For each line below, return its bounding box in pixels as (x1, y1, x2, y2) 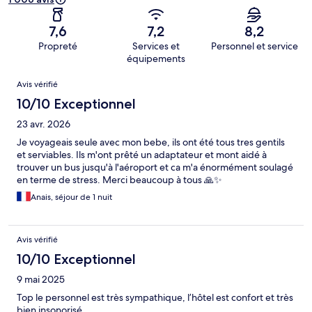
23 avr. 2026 (17, 118, 70, 131)
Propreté (38, 40, 77, 53)
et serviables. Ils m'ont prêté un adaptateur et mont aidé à (17, 148, 267, 162)
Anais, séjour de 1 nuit (31, 192, 112, 203)
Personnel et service (210, 40, 298, 53)
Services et (132, 40, 180, 53)
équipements (126, 52, 185, 65)
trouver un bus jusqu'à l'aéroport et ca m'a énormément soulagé (17, 161, 293, 174)
